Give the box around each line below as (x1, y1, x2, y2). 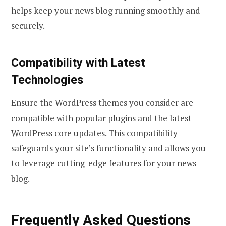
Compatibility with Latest (11, 55, 145, 70)
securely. (11, 19, 45, 31)
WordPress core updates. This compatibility (11, 127, 178, 139)
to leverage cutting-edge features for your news (11, 157, 196, 169)
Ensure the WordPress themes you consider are (11, 97, 193, 109)
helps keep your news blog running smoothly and (11, 4, 200, 16)
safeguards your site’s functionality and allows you (11, 142, 206, 154)
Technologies (11, 72, 83, 87)
